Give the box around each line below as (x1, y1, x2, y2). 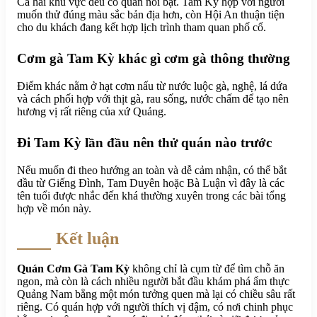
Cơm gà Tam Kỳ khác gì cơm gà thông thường (17, 51, 290, 67)
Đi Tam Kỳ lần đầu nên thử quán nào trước (17, 135, 272, 151)
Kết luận (56, 229, 119, 248)
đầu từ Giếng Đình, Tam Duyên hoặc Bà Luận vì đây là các (17, 176, 284, 189)
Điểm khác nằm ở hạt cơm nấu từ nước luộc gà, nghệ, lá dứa (17, 80, 287, 93)
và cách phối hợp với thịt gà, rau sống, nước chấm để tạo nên (17, 93, 289, 105)
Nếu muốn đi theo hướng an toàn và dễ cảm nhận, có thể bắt (17, 163, 287, 176)
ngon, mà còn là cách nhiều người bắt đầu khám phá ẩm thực (17, 275, 289, 287)
